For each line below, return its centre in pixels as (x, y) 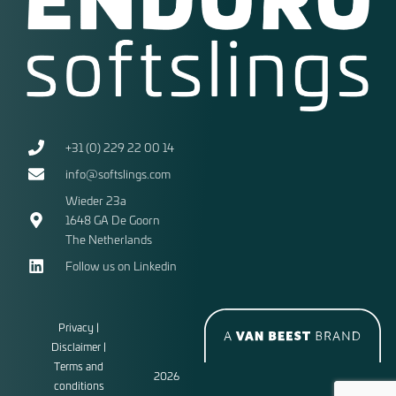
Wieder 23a (98, 200)
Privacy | (79, 327)
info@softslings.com (118, 173)
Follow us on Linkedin (121, 265)
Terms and (79, 366)
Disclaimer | (79, 346)
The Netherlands (108, 239)
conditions (79, 385)
